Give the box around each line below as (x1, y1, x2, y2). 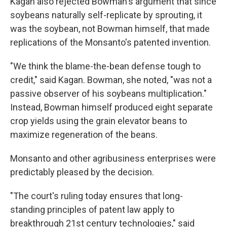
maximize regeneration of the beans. (10, 129, 158, 140)
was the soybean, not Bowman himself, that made (10, 23, 210, 34)
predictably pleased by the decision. (10, 167, 154, 178)
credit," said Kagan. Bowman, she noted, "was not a (10, 74, 212, 86)
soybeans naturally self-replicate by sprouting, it (10, 10, 202, 21)
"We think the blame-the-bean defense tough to (10, 61, 201, 72)
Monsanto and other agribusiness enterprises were (10, 153, 216, 164)
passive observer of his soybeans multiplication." (10, 88, 207, 99)
